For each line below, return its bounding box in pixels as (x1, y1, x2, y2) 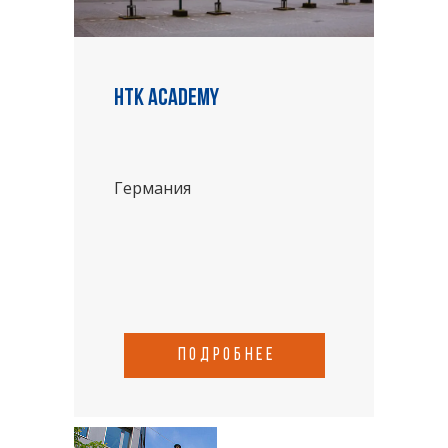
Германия (114, 177, 191, 199)
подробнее (177, 346, 276, 365)
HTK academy (114, 87, 219, 111)
